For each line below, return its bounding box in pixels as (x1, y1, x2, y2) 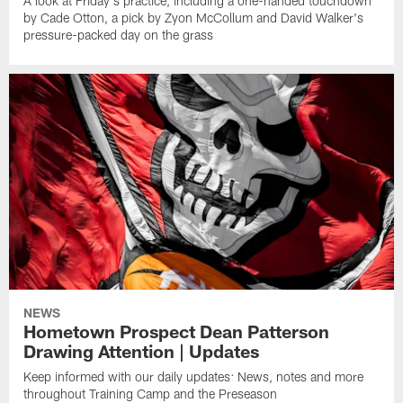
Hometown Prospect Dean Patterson (23, 320, 330, 343)
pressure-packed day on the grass (23, 26, 214, 42)
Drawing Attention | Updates (23, 340, 260, 363)
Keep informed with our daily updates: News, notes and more (23, 369, 364, 385)
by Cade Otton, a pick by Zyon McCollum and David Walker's (23, 9, 364, 25)
